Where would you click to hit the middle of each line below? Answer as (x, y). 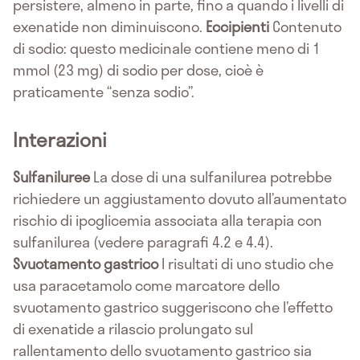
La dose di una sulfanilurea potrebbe (211, 177)
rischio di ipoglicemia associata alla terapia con (168, 221)
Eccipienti (237, 27)
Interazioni (60, 140)
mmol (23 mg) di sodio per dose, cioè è (138, 70)
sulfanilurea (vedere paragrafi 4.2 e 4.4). (143, 242)
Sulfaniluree (51, 177)
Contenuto (305, 27)
